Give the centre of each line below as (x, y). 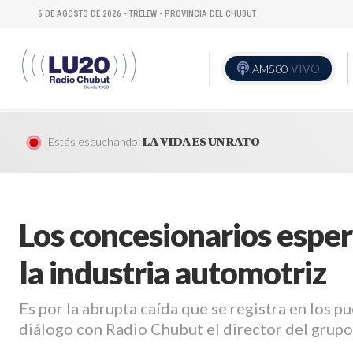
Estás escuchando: (94, 141)
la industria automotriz (173, 273)
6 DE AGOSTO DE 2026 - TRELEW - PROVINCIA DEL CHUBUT (147, 14)
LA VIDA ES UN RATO (201, 141)
